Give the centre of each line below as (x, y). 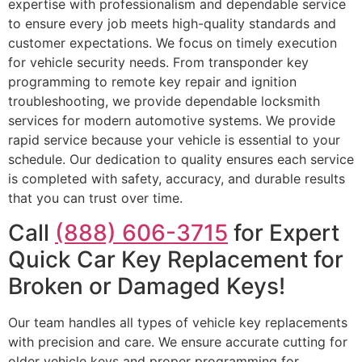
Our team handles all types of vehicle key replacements (178, 322)
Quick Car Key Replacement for (176, 259)
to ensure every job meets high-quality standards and (172, 24)
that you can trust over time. (95, 198)
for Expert (284, 232)
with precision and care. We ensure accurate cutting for (178, 341)
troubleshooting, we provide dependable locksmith (164, 101)
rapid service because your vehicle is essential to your (174, 140)
